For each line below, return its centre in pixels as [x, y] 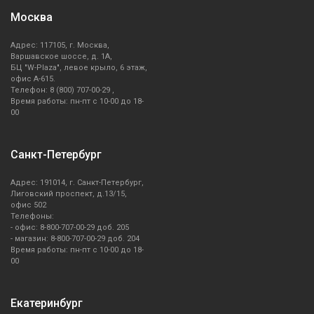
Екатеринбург [47, 303]
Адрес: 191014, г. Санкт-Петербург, [77, 183]
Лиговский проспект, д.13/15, [69, 194]
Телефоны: [32, 217]
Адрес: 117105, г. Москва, [60, 46]
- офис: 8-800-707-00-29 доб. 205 [70, 228]
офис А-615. [33, 79]
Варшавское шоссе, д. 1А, [61, 57]
